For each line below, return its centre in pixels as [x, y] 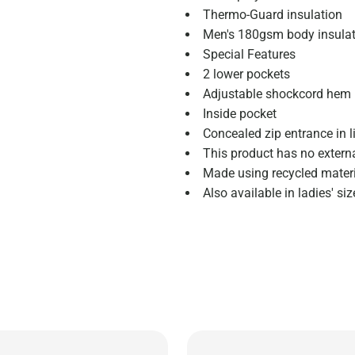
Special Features [249, 54]
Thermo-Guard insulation [273, 15]
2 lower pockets [246, 74]
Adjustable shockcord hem [277, 94]
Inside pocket [240, 114]
